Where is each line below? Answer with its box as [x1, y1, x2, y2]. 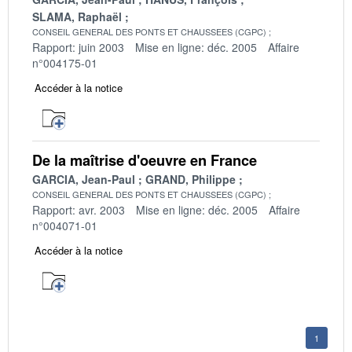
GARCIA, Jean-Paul [32, 170, 135, 187]
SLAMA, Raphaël [32, 8, 122, 24]
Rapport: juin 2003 [32, 38, 124, 55]
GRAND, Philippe [145, 170, 236, 187]
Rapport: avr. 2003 [32, 201, 125, 218]
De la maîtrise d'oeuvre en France [32, 149, 257, 170]
